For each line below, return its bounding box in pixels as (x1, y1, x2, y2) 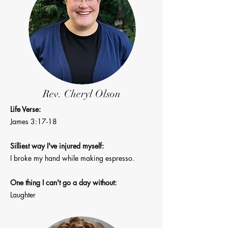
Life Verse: (10, 104, 41, 114)
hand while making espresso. (45, 153, 134, 163)
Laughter (10, 190, 36, 199)
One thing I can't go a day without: (10, 178, 117, 187)
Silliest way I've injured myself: (10, 141, 104, 151)
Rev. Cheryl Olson (43, 88, 121, 100)
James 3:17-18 (10, 117, 57, 126)
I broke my (10, 153, 45, 163)
